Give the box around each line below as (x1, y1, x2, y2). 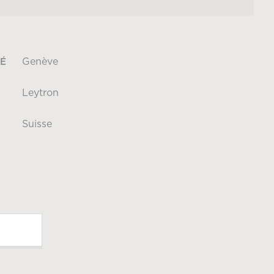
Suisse (21, 119, 52, 130)
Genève (21, 57, 58, 67)
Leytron (21, 88, 59, 98)
